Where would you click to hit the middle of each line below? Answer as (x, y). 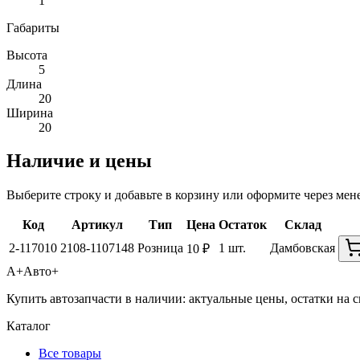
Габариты (33, 27)
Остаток (243, 225)
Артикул (97, 225)
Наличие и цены (79, 161)
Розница (160, 248)
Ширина (30, 112)
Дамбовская (303, 248)
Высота (27, 55)
